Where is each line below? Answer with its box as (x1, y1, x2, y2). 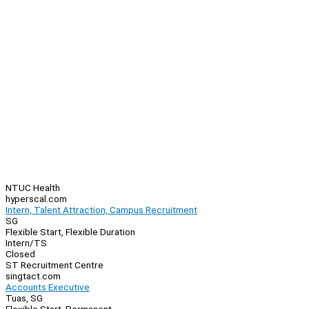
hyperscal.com (6, 193, 67, 205)
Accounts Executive (6, 281, 90, 293)
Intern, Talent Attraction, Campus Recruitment (6, 204, 197, 216)
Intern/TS (6, 237, 47, 249)
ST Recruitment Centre (6, 259, 103, 271)
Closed (6, 248, 35, 260)
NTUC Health (6, 182, 60, 194)
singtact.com (6, 270, 61, 282)
